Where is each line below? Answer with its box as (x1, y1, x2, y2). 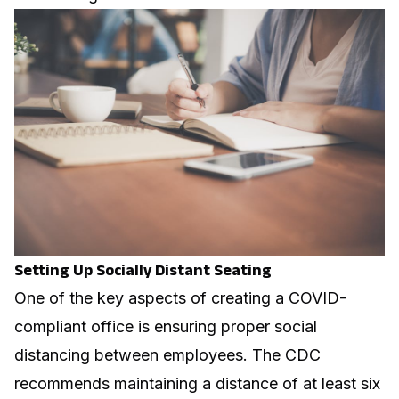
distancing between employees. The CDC (14, 346, 321, 365)
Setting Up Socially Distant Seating (14, 261, 272, 280)
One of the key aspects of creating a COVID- (14, 289, 346, 308)
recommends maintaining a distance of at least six (14, 374, 380, 394)
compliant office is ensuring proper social (14, 317, 317, 337)
